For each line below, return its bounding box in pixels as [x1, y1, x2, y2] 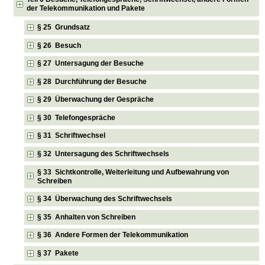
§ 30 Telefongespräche [37, 113, 116, 122]
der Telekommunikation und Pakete [27, 4, 146, 13]
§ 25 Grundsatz [37, 22, 91, 31]
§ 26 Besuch [37, 41, 82, 50]
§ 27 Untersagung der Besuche [37, 59, 144, 68]
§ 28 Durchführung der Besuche [37, 77, 147, 86]
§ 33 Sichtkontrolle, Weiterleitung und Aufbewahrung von [37, 167, 230, 176]
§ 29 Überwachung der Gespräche [37, 95, 154, 104]
